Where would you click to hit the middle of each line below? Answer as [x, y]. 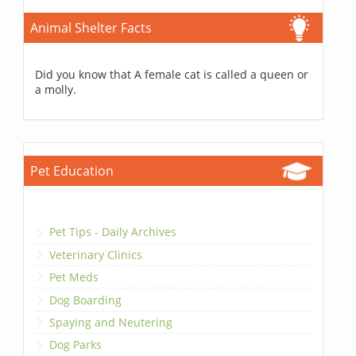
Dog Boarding [86, 300]
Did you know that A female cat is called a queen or [172, 75]
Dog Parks [76, 345]
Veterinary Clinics [96, 254]
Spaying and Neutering [111, 322]
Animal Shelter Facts [91, 28]
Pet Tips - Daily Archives [113, 232]
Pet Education [72, 171]
